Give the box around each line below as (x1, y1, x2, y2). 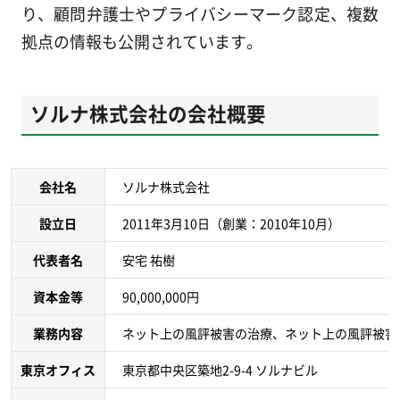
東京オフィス (20, 360, 96, 379)
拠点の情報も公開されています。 (21, 29, 262, 53)
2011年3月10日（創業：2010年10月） (122, 213, 341, 232)
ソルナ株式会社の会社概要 (29, 98, 266, 127)
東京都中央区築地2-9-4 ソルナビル (122, 360, 319, 379)
